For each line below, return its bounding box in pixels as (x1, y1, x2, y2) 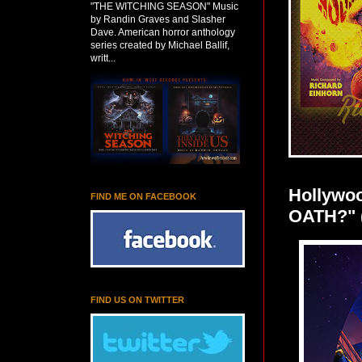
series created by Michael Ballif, (90, 40, 229, 51)
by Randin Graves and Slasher (90, 14, 225, 25)
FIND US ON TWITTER (90, 295, 184, 305)
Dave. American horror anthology (90, 27, 235, 38)
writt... (90, 53, 116, 64)
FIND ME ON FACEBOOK (90, 192, 196, 201)
